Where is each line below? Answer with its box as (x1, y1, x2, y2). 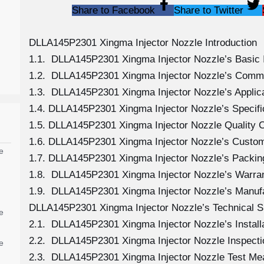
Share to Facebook (71, 5, 155, 16)
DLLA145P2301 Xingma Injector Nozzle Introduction (28, 37, 257, 48)
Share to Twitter (173, 5, 243, 16)
